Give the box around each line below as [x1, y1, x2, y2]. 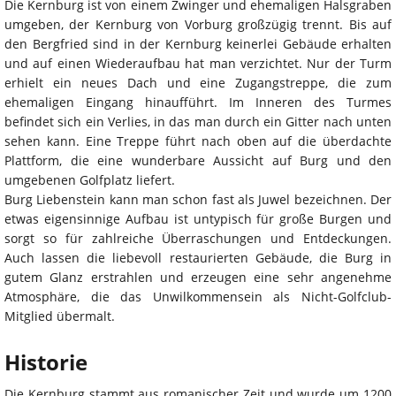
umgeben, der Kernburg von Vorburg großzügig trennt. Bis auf [4, 16, 392, 34]
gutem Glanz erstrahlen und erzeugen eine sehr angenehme [4, 269, 392, 286]
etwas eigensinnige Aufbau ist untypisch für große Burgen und [4, 210, 392, 228]
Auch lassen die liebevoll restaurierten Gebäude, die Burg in [4, 249, 392, 267]
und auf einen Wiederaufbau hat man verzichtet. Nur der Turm [4, 55, 392, 72]
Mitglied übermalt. [4, 308, 115, 325]
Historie [4, 347, 88, 377]
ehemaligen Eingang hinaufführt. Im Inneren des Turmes [4, 94, 392, 111]
